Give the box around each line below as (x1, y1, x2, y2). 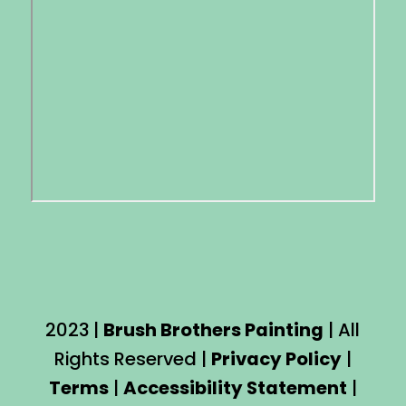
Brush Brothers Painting (103, 317, 324, 343)
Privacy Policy (210, 346, 342, 372)
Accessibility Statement (122, 375, 347, 401)
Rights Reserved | (53, 346, 211, 372)
